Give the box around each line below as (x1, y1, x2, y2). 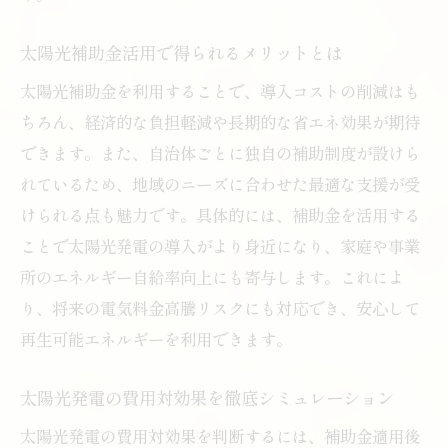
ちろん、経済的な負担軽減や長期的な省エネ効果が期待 (20, 109, 420, 134)
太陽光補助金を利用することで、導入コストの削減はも (20, 78, 420, 103)
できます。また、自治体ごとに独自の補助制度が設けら (20, 140, 420, 165)
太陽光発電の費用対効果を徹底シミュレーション (20, 384, 394, 410)
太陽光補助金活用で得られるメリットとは (20, 39, 343, 65)
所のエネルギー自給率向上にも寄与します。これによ (20, 264, 404, 289)
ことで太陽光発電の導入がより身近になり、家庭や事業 (20, 233, 420, 258)
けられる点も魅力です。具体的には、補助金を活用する (20, 202, 420, 227)
